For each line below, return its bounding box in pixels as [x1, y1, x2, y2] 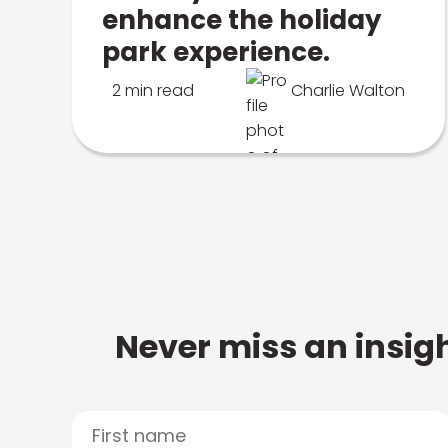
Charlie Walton [291, 79, 406, 102]
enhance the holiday [102, 2, 381, 38]
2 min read [112, 79, 194, 102]
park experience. [102, 34, 330, 70]
